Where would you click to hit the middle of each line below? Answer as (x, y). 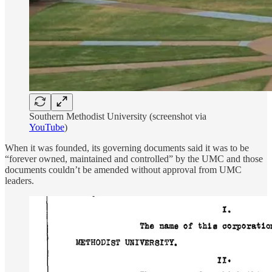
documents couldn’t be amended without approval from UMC (123, 169)
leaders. (19, 180)
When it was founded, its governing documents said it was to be (127, 148)
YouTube (47, 127)
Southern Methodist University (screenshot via (118, 116)
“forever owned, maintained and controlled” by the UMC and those (134, 158)
